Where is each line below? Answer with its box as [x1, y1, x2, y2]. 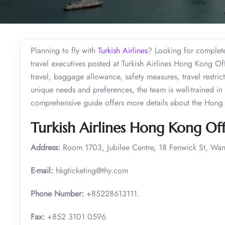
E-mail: [31, 164, 53, 176]
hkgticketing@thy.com [53, 164, 128, 176]
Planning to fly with [31, 44, 98, 56]
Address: [31, 141, 60, 153]
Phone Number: [31, 187, 84, 199]
